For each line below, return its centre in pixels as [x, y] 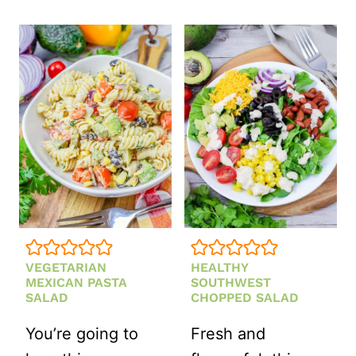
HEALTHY [219, 267]
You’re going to [82, 333]
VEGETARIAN [66, 267]
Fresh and [228, 333]
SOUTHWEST [231, 282]
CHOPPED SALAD [245, 297]
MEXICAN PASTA [76, 282]
